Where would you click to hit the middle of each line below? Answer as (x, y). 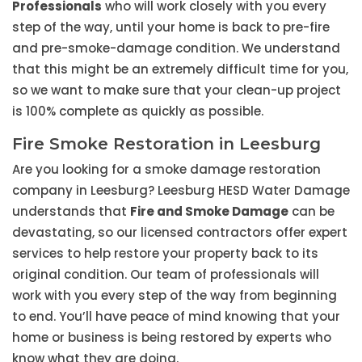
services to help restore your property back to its (165, 254)
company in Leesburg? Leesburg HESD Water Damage (181, 191)
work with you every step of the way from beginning (175, 296)
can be (311, 212)
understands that (71, 212)
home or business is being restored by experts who (172, 338)
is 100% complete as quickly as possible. (138, 112)
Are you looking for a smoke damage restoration (166, 170)
